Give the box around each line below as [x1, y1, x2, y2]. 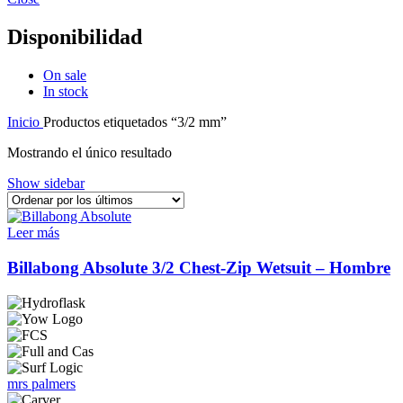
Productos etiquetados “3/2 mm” [43, 114, 227, 130]
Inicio [7, 114, 43, 130]
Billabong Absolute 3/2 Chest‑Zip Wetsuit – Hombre [7, 257, 390, 277]
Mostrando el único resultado [7, 145, 172, 161]
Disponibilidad [7, 25, 142, 49]
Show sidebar [7, 175, 85, 192]
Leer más [7, 225, 59, 241]
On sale [43, 67, 86, 84]
